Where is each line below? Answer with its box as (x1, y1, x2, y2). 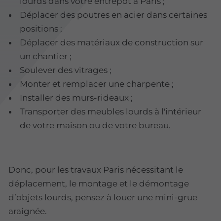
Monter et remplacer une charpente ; (20, 79, 174, 89)
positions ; (20, 24, 63, 34)
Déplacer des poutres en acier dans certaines (20, 10, 208, 20)
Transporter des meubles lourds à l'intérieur (20, 107, 202, 117)
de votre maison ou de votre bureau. (20, 120, 171, 131)
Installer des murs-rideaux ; (20, 93, 133, 103)
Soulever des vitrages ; (20, 65, 112, 75)
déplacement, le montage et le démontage (8, 179, 189, 189)
